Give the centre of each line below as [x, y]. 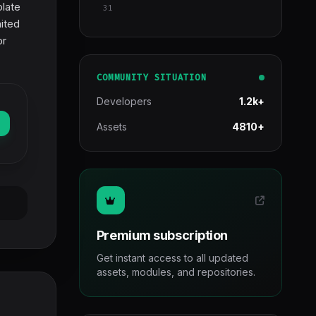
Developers [124, 101]
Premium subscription [162, 235]
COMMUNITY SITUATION [151, 78]
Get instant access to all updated [172, 258]
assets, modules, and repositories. [176, 272]
